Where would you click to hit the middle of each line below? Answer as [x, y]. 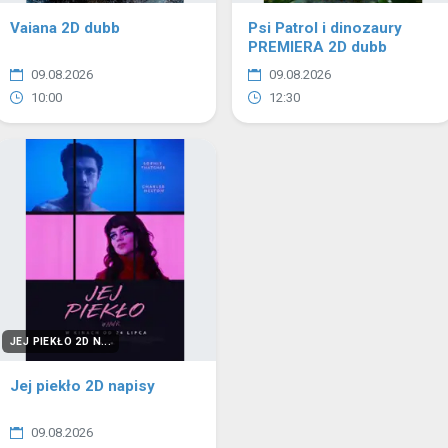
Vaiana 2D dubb [65, 28]
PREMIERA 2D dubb [317, 47]
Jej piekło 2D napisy [82, 386]
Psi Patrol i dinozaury [325, 28]
